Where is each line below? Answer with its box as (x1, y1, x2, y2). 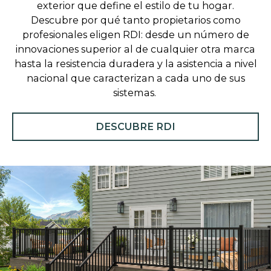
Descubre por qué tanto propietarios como (30, 14, 241, 27)
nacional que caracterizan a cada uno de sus (26, 72, 245, 85)
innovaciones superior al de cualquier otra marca (16, 43, 255, 56)
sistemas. (113, 87, 158, 99)
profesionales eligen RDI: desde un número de (22, 28, 249, 41)
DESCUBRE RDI (96, 120, 175, 132)
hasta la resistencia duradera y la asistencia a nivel (14, 57, 257, 70)
